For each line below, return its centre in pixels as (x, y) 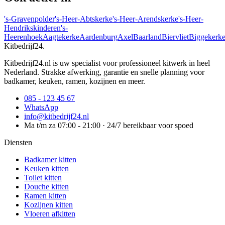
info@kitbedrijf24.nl (57, 116)
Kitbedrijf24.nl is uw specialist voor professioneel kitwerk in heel (107, 63)
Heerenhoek (23, 37)
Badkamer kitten (50, 159)
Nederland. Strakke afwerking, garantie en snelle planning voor (104, 72)
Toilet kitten (43, 177)
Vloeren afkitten (50, 213)
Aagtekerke (61, 37)
